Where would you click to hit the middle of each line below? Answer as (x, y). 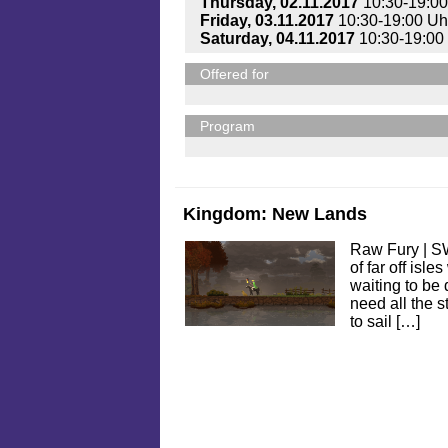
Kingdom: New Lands (275, 214)
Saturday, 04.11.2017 (277, 39)
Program (227, 126)
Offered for (234, 74)
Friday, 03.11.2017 (267, 21)
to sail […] (385, 322)
